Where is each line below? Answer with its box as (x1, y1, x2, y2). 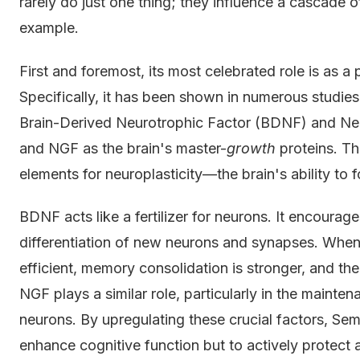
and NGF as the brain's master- (19, 139, 227, 157)
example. (19, 18, 79, 36)
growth (227, 139, 276, 157)
